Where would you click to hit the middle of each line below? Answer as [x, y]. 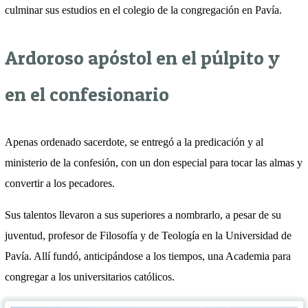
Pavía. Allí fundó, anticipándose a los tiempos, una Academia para [148, 256]
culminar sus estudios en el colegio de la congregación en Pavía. [143, 10]
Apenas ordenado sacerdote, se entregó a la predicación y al [134, 142]
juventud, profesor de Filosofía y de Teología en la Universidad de [148, 235]
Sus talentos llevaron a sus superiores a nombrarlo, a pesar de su [143, 214]
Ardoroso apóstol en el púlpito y [142, 57]
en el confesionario [87, 94]
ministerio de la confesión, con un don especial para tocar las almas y [154, 162]
